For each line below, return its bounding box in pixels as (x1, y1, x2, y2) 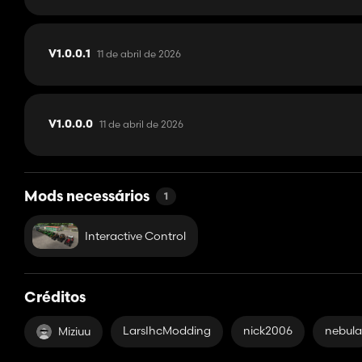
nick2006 (243, 323, 293, 339)
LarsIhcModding (123, 323, 211, 339)
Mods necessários (24, 190, 149, 206)
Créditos (24, 291, 86, 307)
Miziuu (58, 324, 90, 339)
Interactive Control (84, 228, 186, 243)
